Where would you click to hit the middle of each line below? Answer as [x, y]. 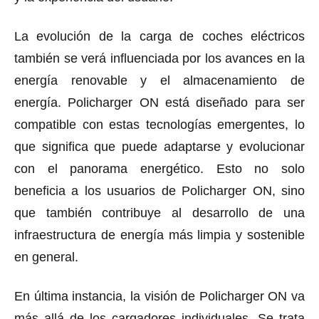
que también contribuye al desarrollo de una [159, 213]
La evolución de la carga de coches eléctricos [159, 37]
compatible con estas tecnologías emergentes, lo [159, 125]
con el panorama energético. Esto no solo [159, 169]
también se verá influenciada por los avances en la [159, 59]
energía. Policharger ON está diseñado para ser [159, 103]
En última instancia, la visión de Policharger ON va [159, 297]
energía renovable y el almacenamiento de [159, 81]
